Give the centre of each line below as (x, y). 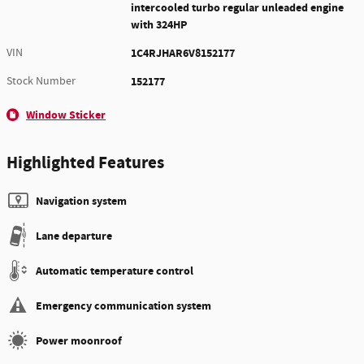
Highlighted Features (85, 163)
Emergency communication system (123, 306)
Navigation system (81, 201)
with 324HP (159, 25)
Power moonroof (79, 341)
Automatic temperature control (115, 271)
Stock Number (41, 81)
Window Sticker (66, 115)
